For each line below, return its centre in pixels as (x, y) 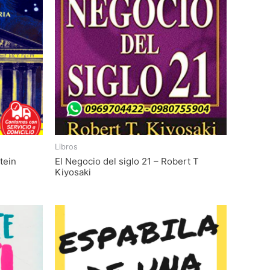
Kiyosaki (73, 172)
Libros (66, 147)
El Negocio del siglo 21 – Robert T (127, 161)
